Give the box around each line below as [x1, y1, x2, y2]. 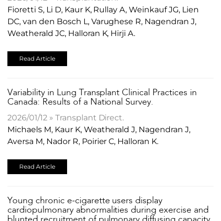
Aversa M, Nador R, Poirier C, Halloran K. [7, 136, 159, 146]
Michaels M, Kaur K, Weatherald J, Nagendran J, [7, 124, 191, 134]
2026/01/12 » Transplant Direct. [7, 112, 124, 122]
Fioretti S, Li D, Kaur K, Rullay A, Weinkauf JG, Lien [7, 4, 199, 14]
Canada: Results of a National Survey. [7, 97, 154, 107]
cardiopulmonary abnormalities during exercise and [7, 205, 209, 215]
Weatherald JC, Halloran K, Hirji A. [7, 28, 136, 38]
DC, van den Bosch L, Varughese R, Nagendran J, [7, 16, 197, 26]
